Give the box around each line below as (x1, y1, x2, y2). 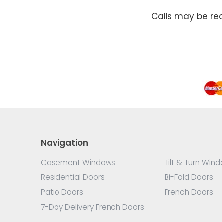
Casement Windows (41, 157, 115, 167)
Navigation (41, 136, 88, 149)
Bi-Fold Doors (165, 171, 213, 182)
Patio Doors (41, 186, 83, 197)
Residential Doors (41, 171, 105, 182)
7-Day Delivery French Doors (41, 201, 144, 212)
